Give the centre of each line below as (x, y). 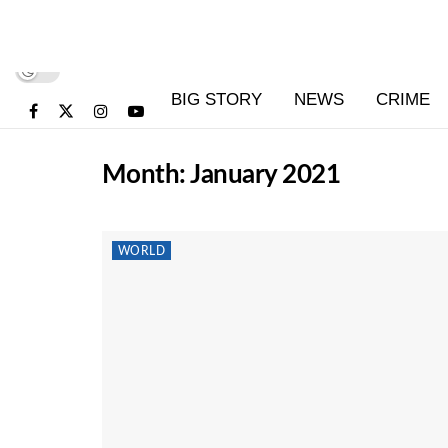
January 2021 (265, 175)
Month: (146, 175)
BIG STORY (216, 99)
